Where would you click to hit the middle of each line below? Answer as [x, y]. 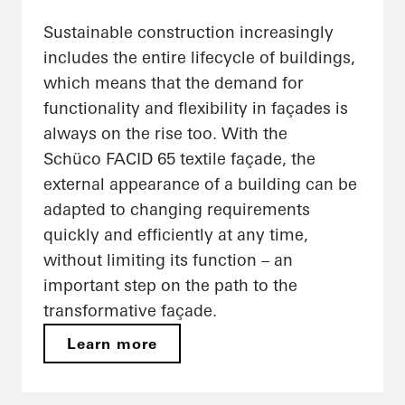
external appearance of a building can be [200, 184]
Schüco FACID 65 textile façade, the [179, 159]
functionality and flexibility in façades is [196, 108]
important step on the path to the [170, 286]
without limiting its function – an [168, 260]
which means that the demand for [174, 83]
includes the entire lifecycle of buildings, [199, 58]
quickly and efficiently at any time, [176, 235]
